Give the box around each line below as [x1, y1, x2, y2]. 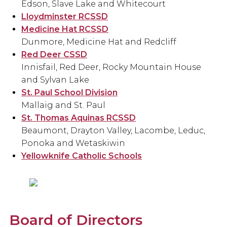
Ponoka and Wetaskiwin [21, 138, 125, 148]
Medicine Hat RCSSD [21, 24, 108, 34]
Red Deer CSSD [21, 50, 87, 60]
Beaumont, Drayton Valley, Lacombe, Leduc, [21, 126, 205, 136]
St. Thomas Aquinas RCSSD [21, 113, 136, 123]
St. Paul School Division [21, 88, 118, 98]
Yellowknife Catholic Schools [21, 151, 142, 161]
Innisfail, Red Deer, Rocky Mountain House [21, 62, 201, 72]
